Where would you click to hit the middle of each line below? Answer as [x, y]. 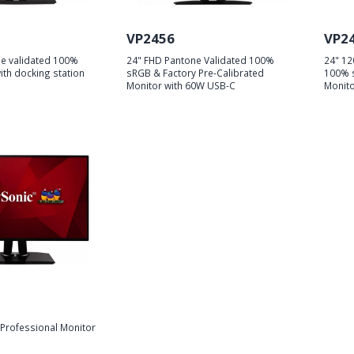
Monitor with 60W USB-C [181, 86]
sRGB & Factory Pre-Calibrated [195, 73]
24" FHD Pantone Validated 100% [200, 60]
